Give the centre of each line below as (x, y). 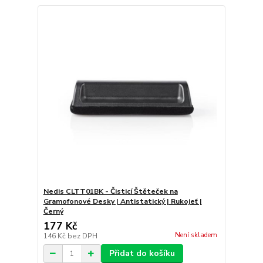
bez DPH (82, 236)
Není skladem (196, 235)
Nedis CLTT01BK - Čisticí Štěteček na (110, 192)
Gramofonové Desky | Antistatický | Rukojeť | (122, 202)
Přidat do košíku (142, 254)
